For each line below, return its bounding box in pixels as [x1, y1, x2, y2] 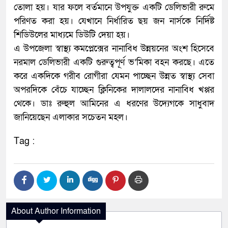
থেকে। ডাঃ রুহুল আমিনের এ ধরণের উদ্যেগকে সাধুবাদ [14, 98, 214, 110]
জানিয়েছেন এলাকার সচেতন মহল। [14, 111, 128, 124]
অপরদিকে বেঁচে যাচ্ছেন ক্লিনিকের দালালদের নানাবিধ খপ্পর [14, 84, 214, 96]
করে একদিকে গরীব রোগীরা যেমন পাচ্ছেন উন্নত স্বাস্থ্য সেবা [14, 70, 214, 82]
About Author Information [11, 206, 101, 217]
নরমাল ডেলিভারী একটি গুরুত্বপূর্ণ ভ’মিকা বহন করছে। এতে [14, 56, 214, 69]
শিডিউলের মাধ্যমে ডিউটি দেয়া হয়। [14, 29, 130, 41]
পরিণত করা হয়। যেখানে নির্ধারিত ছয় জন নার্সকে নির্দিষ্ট [14, 15, 214, 27]
